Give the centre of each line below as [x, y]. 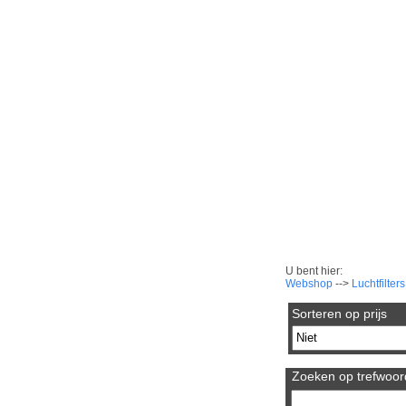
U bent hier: [314, 271]
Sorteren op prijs [339, 313]
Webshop [309, 283]
